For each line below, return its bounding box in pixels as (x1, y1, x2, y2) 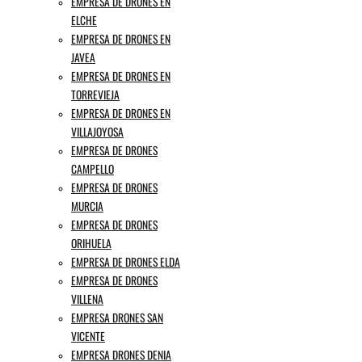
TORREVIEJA (71, 86, 120, 103)
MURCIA (71, 197, 103, 214)
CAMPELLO (71, 160, 114, 177)
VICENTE (71, 327, 105, 344)
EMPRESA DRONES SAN (71, 309, 163, 326)
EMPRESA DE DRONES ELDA (71, 253, 180, 270)
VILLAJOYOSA (71, 123, 124, 140)
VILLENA (71, 290, 103, 307)
